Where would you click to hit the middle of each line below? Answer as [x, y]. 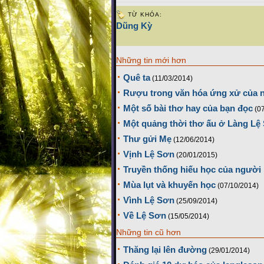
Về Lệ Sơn [145, 216]
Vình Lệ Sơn [149, 200]
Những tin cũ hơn [148, 232]
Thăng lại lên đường [165, 250]
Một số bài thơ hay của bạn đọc [188, 108]
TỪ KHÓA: [145, 14]
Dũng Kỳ [134, 26]
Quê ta [137, 78]
